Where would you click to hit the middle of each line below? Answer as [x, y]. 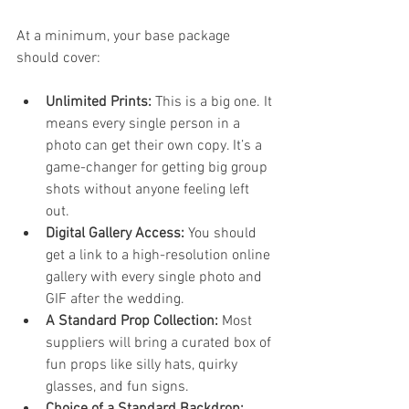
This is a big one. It [214, 102]
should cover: [58, 58]
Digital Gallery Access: [115, 233]
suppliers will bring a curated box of [160, 343]
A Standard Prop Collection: [132, 321]
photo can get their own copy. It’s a [156, 146]
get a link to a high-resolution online [160, 255]
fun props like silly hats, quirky [143, 365]
